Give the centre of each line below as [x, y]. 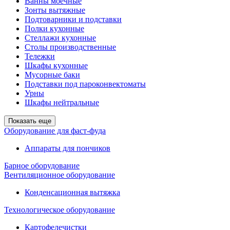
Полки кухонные [54, 28]
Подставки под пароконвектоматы [85, 84]
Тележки [40, 56]
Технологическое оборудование [60, 210]
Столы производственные [70, 47]
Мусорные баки [52, 75]
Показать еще [30, 121]
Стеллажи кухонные [60, 38]
